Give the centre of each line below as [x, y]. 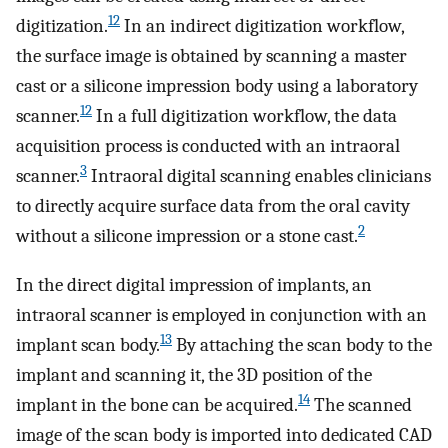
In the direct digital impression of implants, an [194, 284]
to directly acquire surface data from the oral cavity [213, 206]
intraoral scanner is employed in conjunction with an [221, 314]
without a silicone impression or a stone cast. [187, 236]
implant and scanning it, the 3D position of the [194, 374]
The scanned [361, 404]
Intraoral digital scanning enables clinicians [259, 176]
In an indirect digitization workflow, [262, 26]
